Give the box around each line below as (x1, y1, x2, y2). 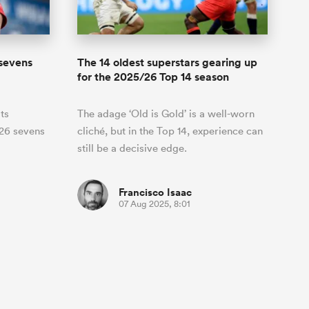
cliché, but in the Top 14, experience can (77, 124, 263, 138)
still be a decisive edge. (77, 141, 187, 155)
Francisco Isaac (119, 185, 192, 200)
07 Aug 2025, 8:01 (119, 198, 190, 210)
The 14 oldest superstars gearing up (77, 55, 257, 70)
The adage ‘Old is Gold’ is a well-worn (77, 107, 255, 121)
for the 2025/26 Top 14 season (77, 70, 229, 85)
